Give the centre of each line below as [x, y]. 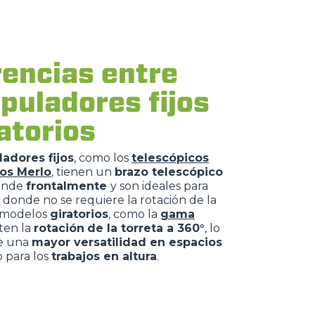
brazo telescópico [169, 172]
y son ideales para [159, 186]
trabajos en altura [104, 256]
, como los [103, 158]
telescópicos [170, 158]
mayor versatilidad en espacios [127, 242]
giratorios [79, 214]
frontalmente [68, 186]
